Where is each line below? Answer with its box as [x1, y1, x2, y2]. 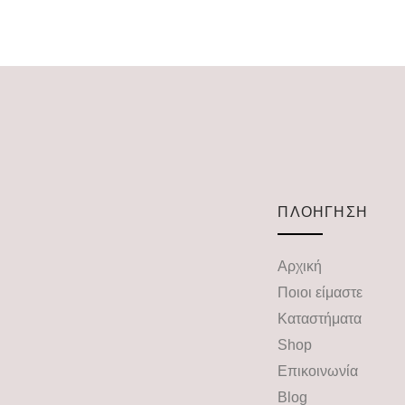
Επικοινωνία [278, 363, 359, 380]
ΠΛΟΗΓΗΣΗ [278, 204, 368, 221]
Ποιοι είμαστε [278, 285, 363, 301]
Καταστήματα [278, 311, 363, 327]
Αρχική [278, 259, 323, 275]
